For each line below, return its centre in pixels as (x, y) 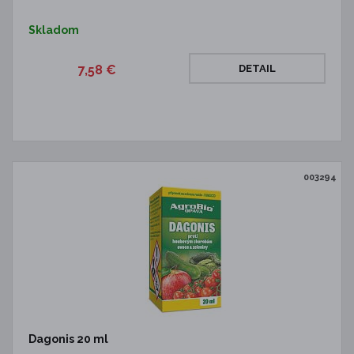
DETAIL (257, 68)
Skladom (54, 30)
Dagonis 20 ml (68, 339)
